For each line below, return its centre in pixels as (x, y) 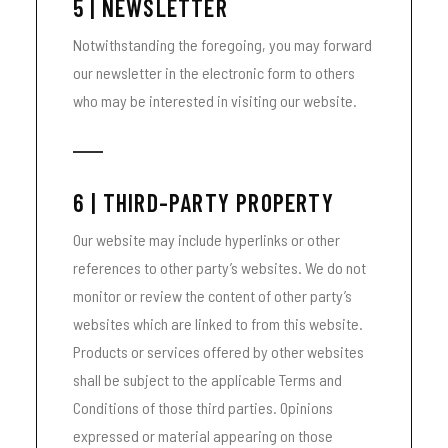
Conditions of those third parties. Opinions (203, 407)
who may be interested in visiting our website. (215, 100)
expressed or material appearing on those (203, 435)
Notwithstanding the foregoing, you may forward (222, 44)
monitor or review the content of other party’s (212, 295)
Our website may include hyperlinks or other (206, 239)
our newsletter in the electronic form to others (214, 72)
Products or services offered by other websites (218, 351)
